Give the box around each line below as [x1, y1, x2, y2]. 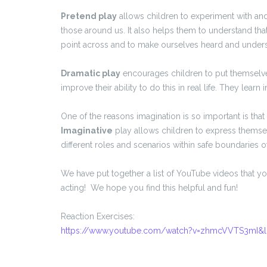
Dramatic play [61, 68, 120, 78]
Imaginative [61, 125, 113, 135]
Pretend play [61, 11, 117, 21]
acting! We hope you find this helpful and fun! [61, 182, 238, 193]
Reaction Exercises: [61, 211, 135, 221]
